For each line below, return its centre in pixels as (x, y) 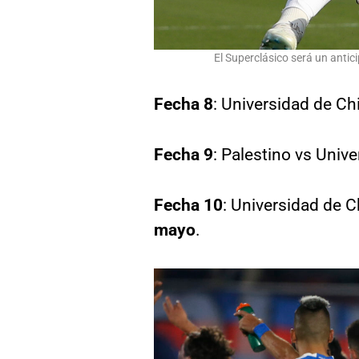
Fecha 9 (184, 154)
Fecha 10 (188, 205)
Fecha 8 (184, 104)
